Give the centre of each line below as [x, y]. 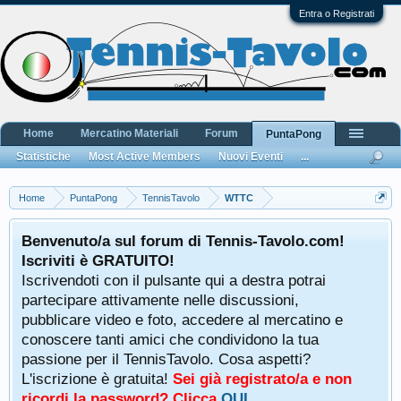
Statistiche [43, 157]
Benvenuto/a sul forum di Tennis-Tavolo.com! [183, 241]
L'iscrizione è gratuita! [97, 379]
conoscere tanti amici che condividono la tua [170, 339]
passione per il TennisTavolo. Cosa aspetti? [166, 359]
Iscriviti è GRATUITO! [98, 260]
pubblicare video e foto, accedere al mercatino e [182, 320]
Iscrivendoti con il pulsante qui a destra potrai [174, 280]
